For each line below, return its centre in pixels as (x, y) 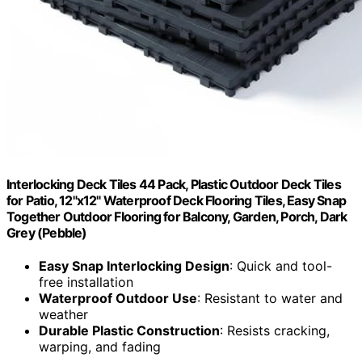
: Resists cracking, (275, 331)
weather (63, 315)
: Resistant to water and (270, 299)
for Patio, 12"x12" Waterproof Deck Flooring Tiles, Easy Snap (177, 200)
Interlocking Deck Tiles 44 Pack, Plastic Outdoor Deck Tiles (174, 184)
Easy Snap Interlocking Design (134, 266)
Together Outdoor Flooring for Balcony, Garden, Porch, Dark (177, 216)
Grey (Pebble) (47, 232)
